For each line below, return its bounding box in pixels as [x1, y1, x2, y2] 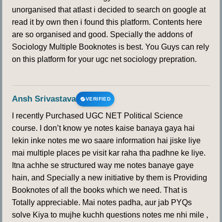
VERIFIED [86, 96, 111, 102]
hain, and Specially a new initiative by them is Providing [12, 173, 207, 182]
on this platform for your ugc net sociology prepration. [12, 55, 197, 64]
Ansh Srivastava [12, 94, 76, 104]
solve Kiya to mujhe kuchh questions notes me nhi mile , [12, 211, 208, 220]
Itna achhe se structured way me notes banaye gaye [12, 161, 194, 170]
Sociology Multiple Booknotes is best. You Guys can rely [12, 43, 209, 52]
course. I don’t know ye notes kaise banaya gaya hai [12, 124, 195, 133]
